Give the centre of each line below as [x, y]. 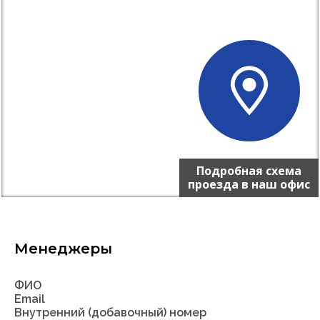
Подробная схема [249, 170]
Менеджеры [63, 248]
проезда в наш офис [249, 184]
